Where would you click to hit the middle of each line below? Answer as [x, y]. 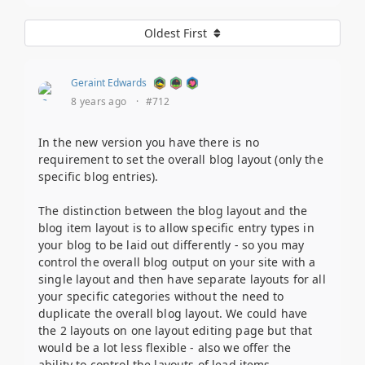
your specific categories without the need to [161, 297]
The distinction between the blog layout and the [173, 211]
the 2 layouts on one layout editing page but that [176, 331]
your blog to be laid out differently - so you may [172, 245]
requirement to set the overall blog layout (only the [181, 160]
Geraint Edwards [109, 83]
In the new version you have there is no [149, 143]
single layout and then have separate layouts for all [182, 279]
